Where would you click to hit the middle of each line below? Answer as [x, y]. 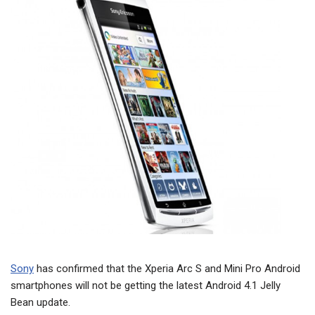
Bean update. [40, 303]
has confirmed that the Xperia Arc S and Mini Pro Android [167, 269]
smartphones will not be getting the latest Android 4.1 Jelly [146, 286]
